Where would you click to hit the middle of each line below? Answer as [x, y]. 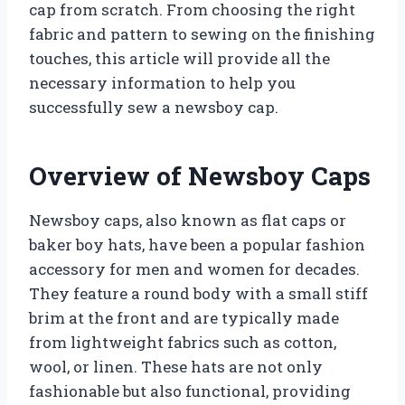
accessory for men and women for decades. [194, 268]
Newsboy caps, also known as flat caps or [188, 220]
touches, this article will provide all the [179, 58]
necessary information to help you [162, 82]
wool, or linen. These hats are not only [176, 366]
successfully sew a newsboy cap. [154, 107]
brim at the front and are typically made [184, 317]
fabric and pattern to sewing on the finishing [202, 33]
